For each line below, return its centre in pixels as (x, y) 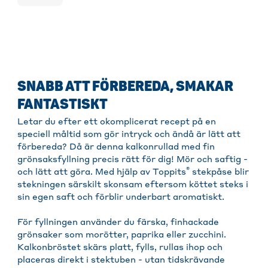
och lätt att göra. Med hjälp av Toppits (102, 173)
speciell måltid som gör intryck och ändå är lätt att (129, 135)
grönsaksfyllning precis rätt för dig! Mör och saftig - (133, 160)
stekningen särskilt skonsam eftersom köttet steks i (133, 185)
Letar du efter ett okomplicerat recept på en (117, 122)
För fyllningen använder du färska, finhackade (118, 223)
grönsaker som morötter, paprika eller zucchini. (122, 235)
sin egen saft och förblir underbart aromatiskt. (121, 198)
